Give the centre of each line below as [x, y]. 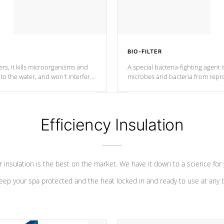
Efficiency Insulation [112, 125]
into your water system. [161, 86]
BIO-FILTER [145, 51]
